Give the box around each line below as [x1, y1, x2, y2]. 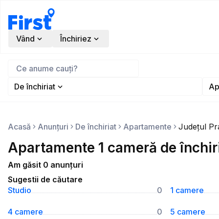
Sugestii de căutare [8, 175, 83, 184]
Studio [8, 185, 31, 195]
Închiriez [60, 34, 91, 44]
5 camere [170, 207, 205, 217]
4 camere [8, 207, 43, 217]
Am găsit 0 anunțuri [8, 160, 83, 170]
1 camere [170, 185, 204, 195]
